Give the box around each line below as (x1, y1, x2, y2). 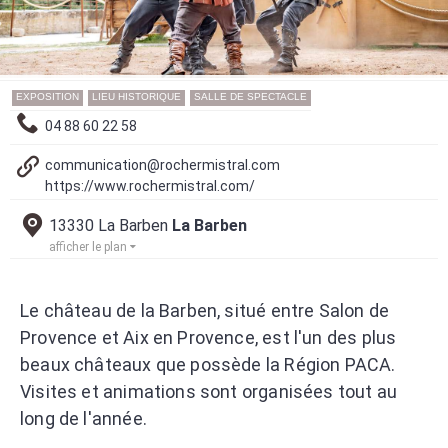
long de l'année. (20, 407, 147, 429)
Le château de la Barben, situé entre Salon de (20, 299, 390, 321)
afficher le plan (49, 239, 130, 254)
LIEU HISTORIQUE (92, 90, 181, 102)
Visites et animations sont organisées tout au (20, 380, 398, 402)
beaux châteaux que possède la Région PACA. (20, 353, 396, 375)
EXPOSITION (16, 90, 79, 102)
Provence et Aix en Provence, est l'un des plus (20, 326, 397, 348)
